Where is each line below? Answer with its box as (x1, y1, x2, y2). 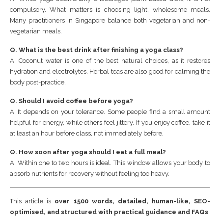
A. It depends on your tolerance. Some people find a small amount (10, 108, 210, 115)
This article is (10, 197, 55, 205)
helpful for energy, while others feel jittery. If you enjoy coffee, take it (10, 118, 210, 126)
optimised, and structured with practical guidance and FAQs (10, 208, 208, 216)
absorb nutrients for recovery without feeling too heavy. (10, 169, 169, 177)
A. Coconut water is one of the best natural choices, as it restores (10, 56, 210, 64)
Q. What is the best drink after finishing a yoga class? (10, 46, 183, 54)
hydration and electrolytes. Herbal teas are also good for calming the (10, 67, 210, 75)
